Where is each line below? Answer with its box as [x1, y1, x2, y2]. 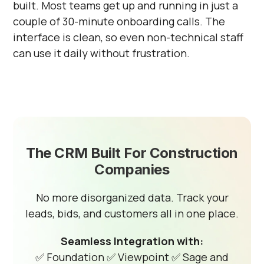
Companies [94, 161, 170, 178]
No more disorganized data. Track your [35, 190, 229, 204]
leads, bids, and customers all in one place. [25, 206, 239, 220]
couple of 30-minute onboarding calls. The [13, 14, 226, 28]
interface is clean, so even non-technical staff [13, 30, 244, 44]
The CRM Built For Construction [25, 144, 238, 161]
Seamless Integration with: [61, 234, 203, 248]
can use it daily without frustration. [13, 46, 190, 60]
